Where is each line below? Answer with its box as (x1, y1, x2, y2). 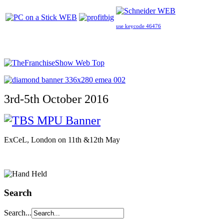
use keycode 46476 (116, 23, 161, 29)
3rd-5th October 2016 (4, 92, 108, 105)
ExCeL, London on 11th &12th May (4, 135, 120, 144)
